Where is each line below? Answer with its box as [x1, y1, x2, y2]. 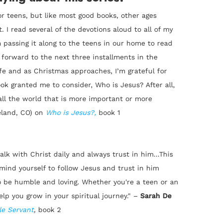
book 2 [38, 206, 61, 214]
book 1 [99, 109, 120, 117]
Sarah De [140, 192, 171, 200]
